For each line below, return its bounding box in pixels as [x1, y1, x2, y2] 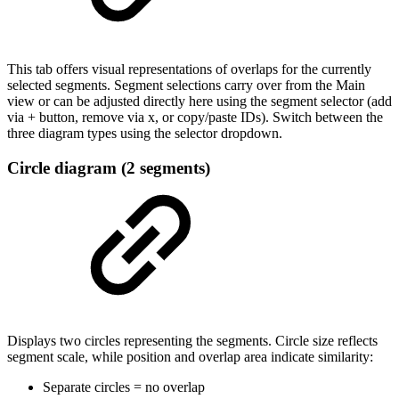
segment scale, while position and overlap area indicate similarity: [7, 348, 373, 364]
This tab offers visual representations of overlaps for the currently [7, 61, 371, 77]
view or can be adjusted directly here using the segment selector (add [7, 94, 392, 110]
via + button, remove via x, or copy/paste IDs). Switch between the [7, 110, 383, 126]
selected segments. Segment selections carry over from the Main [7, 77, 365, 94]
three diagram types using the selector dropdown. [7, 126, 282, 142]
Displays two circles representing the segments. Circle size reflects [7, 332, 378, 348]
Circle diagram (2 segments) [7, 158, 210, 177]
